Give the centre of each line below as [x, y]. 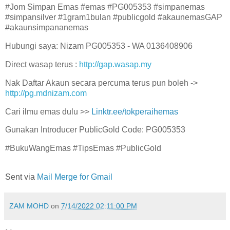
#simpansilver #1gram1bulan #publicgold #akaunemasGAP [114, 17]
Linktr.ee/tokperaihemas [135, 111]
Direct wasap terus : [42, 64]
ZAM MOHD [29, 206]
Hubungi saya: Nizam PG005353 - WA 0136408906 [99, 46]
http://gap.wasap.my [115, 64]
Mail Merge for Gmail [75, 177]
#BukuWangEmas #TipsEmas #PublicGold [83, 148]
